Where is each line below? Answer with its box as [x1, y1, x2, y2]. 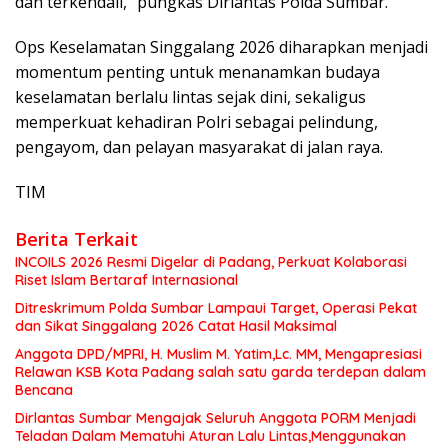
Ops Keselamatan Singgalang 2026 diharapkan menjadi [15, 36, 428, 59]
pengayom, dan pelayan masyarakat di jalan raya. [15, 136, 383, 159]
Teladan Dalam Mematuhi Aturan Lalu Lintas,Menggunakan [15, 427, 406, 446]
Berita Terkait [15, 227, 138, 252]
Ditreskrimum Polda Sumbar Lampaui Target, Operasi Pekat [15, 299, 417, 318]
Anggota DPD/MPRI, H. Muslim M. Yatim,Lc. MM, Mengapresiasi [15, 345, 422, 364]
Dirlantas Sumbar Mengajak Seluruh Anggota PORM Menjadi [15, 409, 416, 428]
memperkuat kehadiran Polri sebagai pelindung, [15, 111, 378, 134]
